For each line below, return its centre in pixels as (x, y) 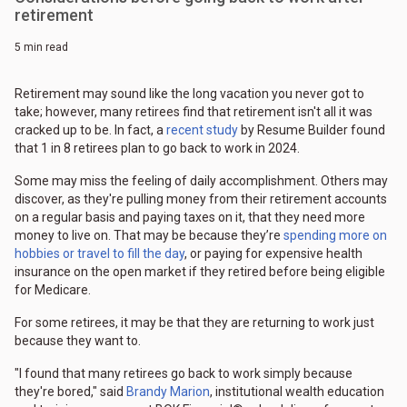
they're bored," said (70, 392)
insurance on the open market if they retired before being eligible (200, 272)
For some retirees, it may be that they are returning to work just (194, 323)
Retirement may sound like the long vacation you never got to (189, 94)
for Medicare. (53, 290)
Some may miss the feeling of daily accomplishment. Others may (201, 181)
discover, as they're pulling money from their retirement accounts (201, 199)
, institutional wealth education (297, 392)
